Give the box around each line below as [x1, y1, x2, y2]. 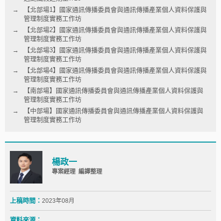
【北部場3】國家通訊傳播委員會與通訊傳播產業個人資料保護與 [24, 46, 207, 54]
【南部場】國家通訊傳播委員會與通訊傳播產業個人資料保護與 [24, 86, 203, 94]
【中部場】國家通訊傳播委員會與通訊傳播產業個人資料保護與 [24, 107, 203, 114]
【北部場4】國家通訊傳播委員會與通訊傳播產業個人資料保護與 [24, 66, 207, 74]
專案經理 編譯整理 [52, 168, 102, 176]
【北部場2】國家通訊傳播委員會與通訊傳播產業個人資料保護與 [24, 26, 207, 34]
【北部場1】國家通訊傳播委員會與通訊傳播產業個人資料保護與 [24, 5, 207, 13]
